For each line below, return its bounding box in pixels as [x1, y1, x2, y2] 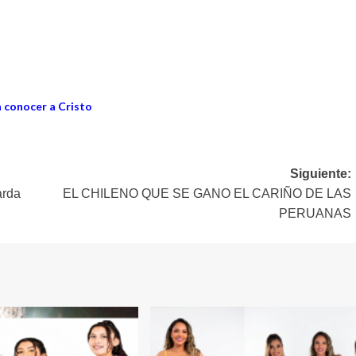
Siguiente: [289, 167, 351, 181]
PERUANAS [278, 207, 351, 221]
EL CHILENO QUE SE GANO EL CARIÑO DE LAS [62, 187, 351, 201]
